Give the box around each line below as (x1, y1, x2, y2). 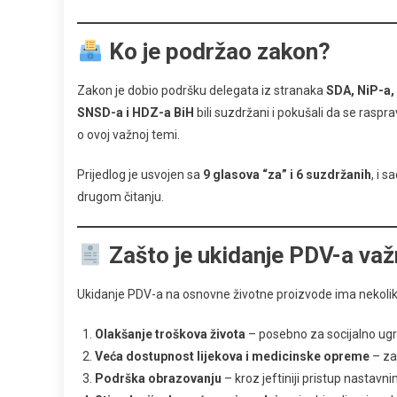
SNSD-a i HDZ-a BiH (77, 105, 194, 121)
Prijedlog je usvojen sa (77, 167, 203, 183)
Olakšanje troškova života (95, 327, 245, 342)
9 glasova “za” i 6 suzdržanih (203, 167, 371, 183)
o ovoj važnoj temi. (77, 128, 180, 143)
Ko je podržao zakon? (103, 38, 331, 66)
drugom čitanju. (77, 190, 164, 205)
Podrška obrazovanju (95, 371, 222, 386)
